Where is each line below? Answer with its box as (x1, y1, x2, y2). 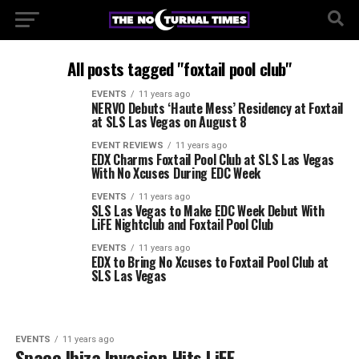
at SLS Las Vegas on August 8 (91, 112, 247, 131)
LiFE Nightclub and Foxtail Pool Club (91, 215, 274, 234)
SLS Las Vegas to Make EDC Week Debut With (91, 201, 325, 220)
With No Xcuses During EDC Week (91, 163, 261, 183)
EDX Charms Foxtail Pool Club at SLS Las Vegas (91, 150, 334, 169)
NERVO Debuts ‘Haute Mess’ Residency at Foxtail (91, 99, 343, 118)
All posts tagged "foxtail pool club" (67, 56, 292, 81)
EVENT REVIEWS (91, 140, 163, 151)
